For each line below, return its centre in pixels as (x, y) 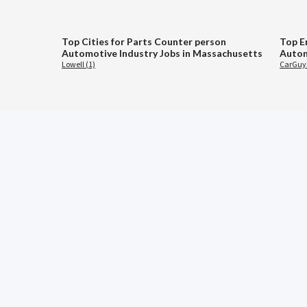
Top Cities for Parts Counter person (144, 42)
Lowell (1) (78, 64)
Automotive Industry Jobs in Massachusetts (162, 53)
